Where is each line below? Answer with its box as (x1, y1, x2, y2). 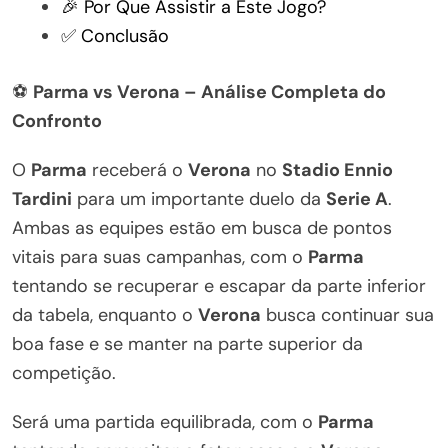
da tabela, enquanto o (12, 302, 198, 327)
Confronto (12, 108, 102, 133)
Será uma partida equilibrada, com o (12, 409, 318, 434)
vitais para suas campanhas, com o (12, 244, 308, 269)
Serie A (326, 186, 388, 211)
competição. (12, 360, 116, 385)
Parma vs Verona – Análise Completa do (33, 79, 386, 104)
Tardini (12, 186, 72, 211)
